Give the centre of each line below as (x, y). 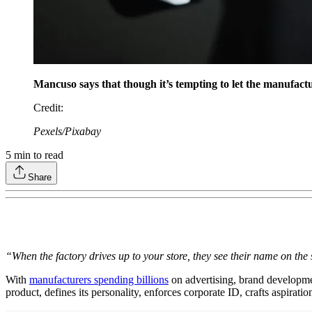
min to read (37, 155)
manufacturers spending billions (99, 279)
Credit (47, 107)
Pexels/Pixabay (67, 131)
